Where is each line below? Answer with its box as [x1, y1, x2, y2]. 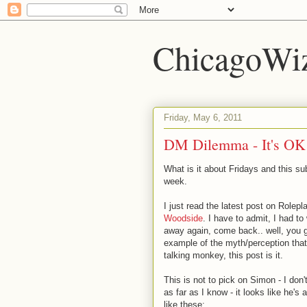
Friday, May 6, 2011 [164, 112, 242, 123]
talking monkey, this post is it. [164, 250, 283, 260]
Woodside [164, 213, 203, 223]
